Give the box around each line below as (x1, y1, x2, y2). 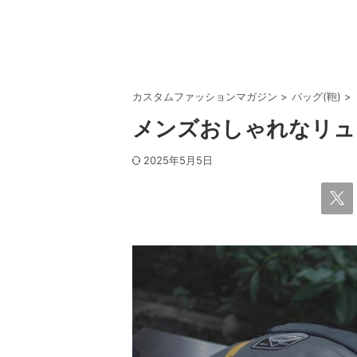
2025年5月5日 (143, 154, 213, 167)
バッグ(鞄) (292, 90, 341, 103)
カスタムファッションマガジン (132, 90, 277, 103)
